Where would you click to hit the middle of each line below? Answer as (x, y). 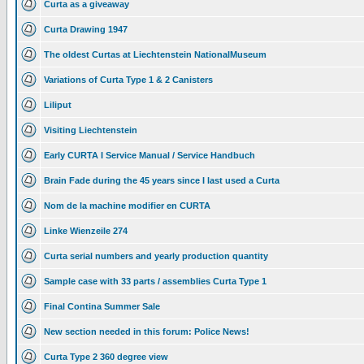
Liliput (58, 105)
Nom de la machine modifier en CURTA (127, 206)
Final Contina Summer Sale (102, 306)
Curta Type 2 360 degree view (106, 357)
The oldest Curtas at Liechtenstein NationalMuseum (155, 54)
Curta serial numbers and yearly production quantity (156, 256)
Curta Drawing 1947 (86, 29)
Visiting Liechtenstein (91, 130)
